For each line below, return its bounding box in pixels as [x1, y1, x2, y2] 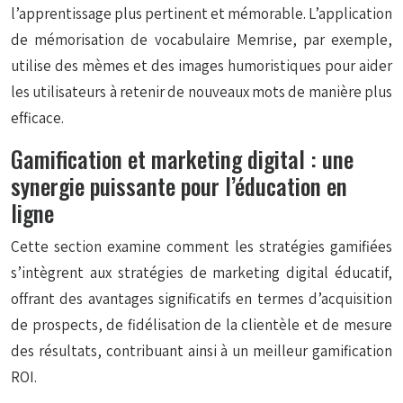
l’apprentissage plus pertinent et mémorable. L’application [11, 4, 392, 23]
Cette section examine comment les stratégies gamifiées [11, 237, 392, 256]
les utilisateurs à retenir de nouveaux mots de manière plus [11, 82, 392, 102]
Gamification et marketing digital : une [11, 142, 354, 175]
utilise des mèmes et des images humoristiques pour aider [11, 56, 392, 76]
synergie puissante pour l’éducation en [11, 169, 347, 202]
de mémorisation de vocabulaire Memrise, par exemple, [11, 30, 392, 49]
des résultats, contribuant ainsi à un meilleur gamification [11, 341, 392, 361]
